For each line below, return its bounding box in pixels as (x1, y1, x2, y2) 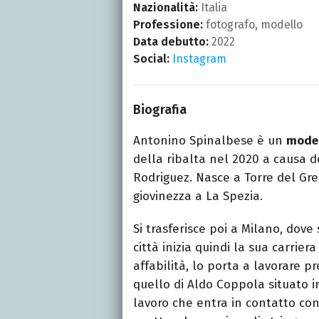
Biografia (133, 101, 187, 117)
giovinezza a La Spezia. (133, 188, 263, 204)
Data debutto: (133, 34, 209, 48)
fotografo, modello (203, 17, 303, 31)
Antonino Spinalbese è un (133, 132, 286, 148)
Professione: (133, 17, 203, 31)
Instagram (172, 51, 226, 66)
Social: (133, 51, 169, 66)
